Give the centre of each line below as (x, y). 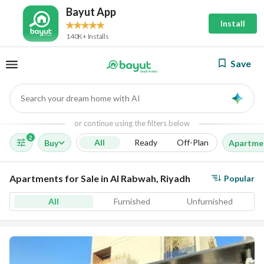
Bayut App (91, 11)
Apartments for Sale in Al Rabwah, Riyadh (100, 178)
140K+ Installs (88, 36)
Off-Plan (193, 142)
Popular (239, 178)
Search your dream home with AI (80, 98)
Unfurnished (210, 201)
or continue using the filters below (132, 123)
